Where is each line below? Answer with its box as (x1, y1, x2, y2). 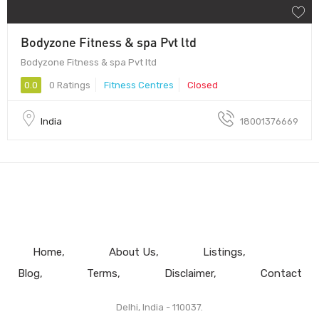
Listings (202, 245, 243, 258)
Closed (187, 79, 218, 90)
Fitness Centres (104, 79, 174, 90)
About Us (108, 245, 156, 258)
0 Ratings (47, 79, 90, 90)
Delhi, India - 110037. (116, 301, 203, 313)
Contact (260, 266, 302, 280)
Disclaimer (164, 266, 214, 280)
